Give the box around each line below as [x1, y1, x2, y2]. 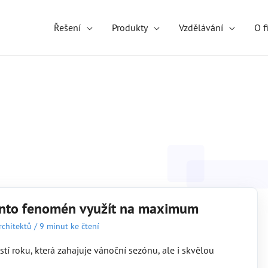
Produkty [112, 22, 148, 33]
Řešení [54, 22, 81, 33]
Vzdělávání [179, 22, 223, 33]
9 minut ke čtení [39, 220, 99, 232]
